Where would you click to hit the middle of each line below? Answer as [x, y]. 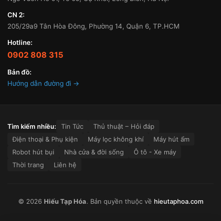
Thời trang [28, 165]
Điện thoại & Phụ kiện [45, 139]
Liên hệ [65, 165]
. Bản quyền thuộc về [120, 202]
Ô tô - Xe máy [155, 152]
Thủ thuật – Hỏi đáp [124, 127]
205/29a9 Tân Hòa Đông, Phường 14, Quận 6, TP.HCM [93, 26]
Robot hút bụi [33, 152]
